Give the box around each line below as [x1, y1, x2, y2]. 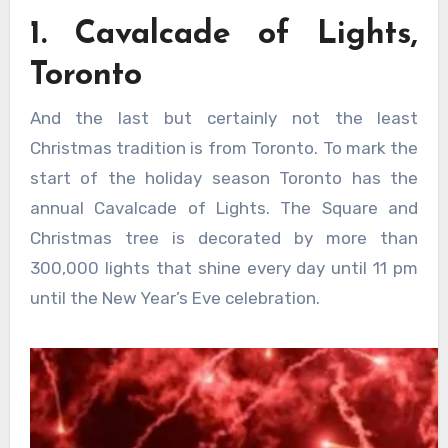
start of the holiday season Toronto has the [29, 168, 419, 189]
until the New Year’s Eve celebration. [29, 288, 320, 309]
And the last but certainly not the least [29, 108, 419, 129]
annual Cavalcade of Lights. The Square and [29, 198, 419, 219]
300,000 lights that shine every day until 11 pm [29, 258, 419, 279]
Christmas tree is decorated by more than [29, 228, 419, 249]
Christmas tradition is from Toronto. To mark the [29, 138, 419, 159]
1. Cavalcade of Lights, [29, 18, 419, 51]
